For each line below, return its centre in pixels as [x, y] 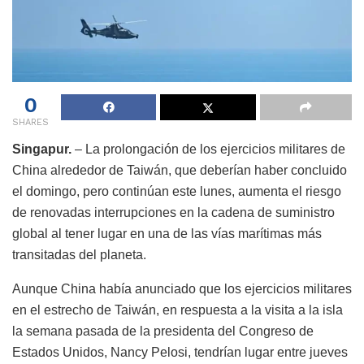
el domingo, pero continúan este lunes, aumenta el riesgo [177, 191]
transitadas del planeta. [79, 254]
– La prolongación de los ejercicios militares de [208, 149]
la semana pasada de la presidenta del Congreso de [163, 331]
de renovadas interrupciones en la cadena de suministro [173, 212]
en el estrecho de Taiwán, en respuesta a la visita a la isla [178, 310]
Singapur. [42, 149]
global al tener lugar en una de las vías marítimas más [167, 233]
